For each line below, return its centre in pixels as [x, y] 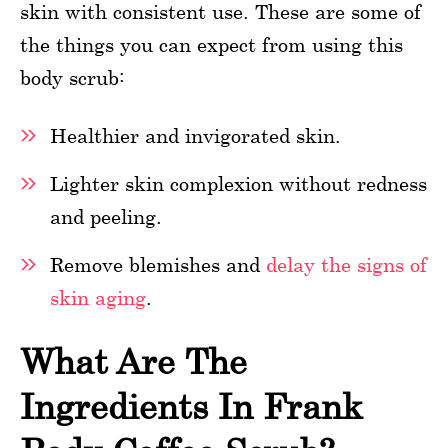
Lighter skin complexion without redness [238, 183]
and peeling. [106, 216]
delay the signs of [346, 264]
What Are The [133, 361]
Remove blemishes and [158, 264]
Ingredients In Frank [191, 406]
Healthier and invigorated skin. [195, 135]
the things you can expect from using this [211, 44]
